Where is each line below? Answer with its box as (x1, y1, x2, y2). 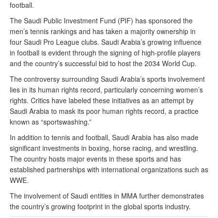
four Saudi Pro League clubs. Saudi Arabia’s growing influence (10, 37, 201, 47)
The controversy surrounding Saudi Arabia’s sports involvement (10, 74, 205, 84)
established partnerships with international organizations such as (10, 164, 208, 174)
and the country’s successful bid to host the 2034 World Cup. (10, 58, 197, 68)
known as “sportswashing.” (10, 117, 91, 127)
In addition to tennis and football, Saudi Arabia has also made (10, 132, 199, 142)
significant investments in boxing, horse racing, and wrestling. (10, 143, 198, 153)
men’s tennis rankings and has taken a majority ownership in (10, 26, 196, 36)
